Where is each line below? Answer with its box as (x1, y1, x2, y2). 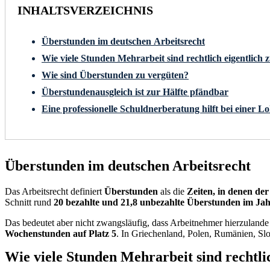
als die (158, 186, 187, 196)
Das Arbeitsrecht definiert (5, 186, 104, 196)
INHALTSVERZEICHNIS (17, 3, 153, 17)
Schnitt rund (5, 196, 54, 207)
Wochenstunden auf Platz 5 (5, 228, 116, 239)
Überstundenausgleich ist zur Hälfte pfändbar (42, 86, 228, 97)
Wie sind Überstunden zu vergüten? (42, 69, 189, 80)
